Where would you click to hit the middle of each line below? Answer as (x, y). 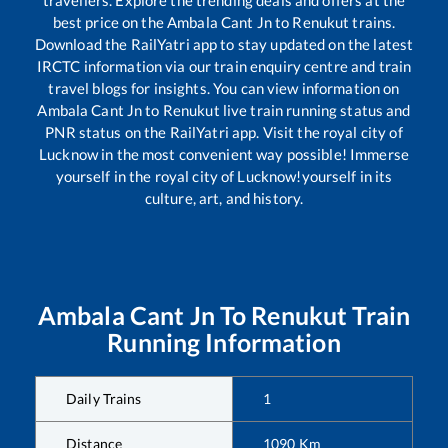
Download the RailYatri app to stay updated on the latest (224, 44)
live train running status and (315, 110)
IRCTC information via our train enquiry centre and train (224, 66)
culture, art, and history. (224, 198)
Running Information (224, 342)
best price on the (109, 22)
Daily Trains (104, 399)
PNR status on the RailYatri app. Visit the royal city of (224, 132)
